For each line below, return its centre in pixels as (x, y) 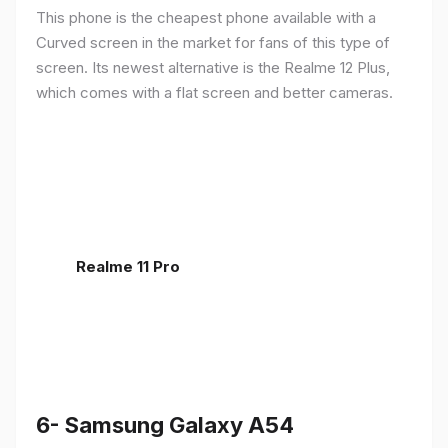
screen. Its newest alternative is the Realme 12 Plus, (213, 67)
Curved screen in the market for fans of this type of (213, 42)
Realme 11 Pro (128, 266)
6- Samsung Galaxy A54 (165, 424)
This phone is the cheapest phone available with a (206, 17)
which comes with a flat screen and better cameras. (214, 92)
